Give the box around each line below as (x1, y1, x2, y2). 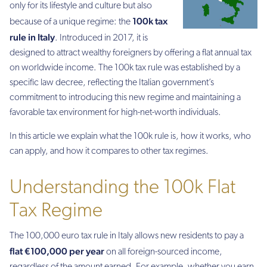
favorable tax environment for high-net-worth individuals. (10, 108, 221, 118)
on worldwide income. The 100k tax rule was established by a (10, 63, 240, 73)
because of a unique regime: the (10, 17, 132, 27)
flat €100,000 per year (10, 246, 104, 257)
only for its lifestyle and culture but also (10, 1, 152, 11)
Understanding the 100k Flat (10, 178, 235, 198)
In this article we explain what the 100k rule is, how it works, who (10, 131, 251, 141)
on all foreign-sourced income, (104, 247, 222, 257)
